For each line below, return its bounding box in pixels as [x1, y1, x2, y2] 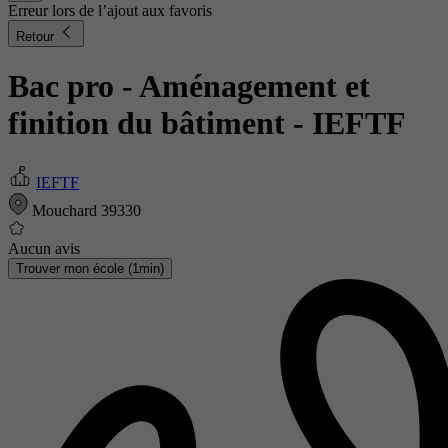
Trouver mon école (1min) [16, 260, 164, 276]
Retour [16, 29, 58, 44]
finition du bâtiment [8, 105, 293, 142]
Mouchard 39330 [28, 201, 141, 219]
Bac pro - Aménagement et [8, 68, 370, 105]
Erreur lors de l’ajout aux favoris [8, 2, 212, 19]
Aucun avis [8, 239, 80, 257]
